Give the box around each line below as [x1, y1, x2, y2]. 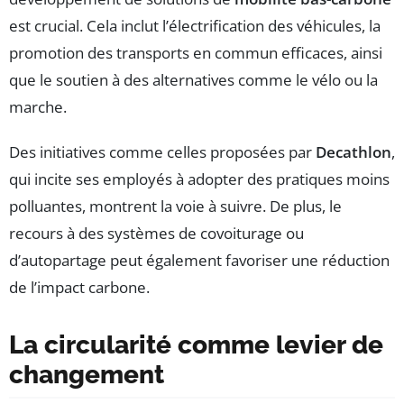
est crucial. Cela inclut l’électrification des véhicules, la [9, 15, 381, 37]
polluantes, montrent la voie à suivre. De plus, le [9, 196, 342, 217]
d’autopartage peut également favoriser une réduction [9, 250, 390, 271]
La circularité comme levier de [9, 330, 383, 361]
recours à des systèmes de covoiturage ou [9, 223, 304, 244]
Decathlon [316, 142, 391, 163]
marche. [9, 96, 67, 118]
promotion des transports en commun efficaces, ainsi [9, 42, 382, 64]
